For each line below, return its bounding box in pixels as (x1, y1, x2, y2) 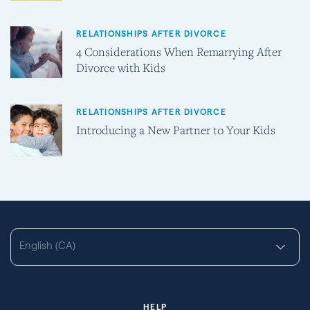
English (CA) (19, 239, 75, 251)
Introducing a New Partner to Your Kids (76, 121, 275, 138)
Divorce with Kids (76, 60, 165, 76)
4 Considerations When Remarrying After (76, 44, 282, 60)
